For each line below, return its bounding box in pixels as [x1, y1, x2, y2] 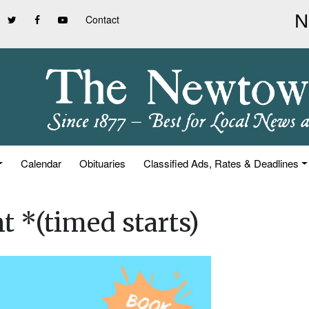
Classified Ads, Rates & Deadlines [143, 156, 299, 170]
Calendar [21, 156, 62, 170]
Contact [86, 12, 119, 26]
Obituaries [79, 156, 126, 170]
